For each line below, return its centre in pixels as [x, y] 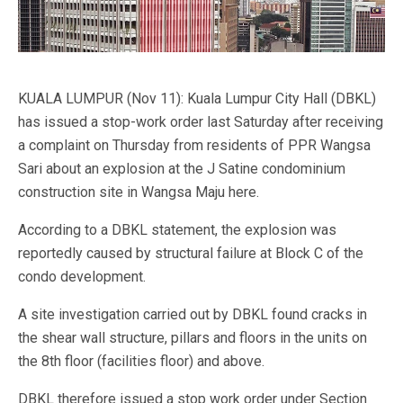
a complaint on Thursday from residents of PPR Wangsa [194, 145]
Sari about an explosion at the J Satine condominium [182, 169]
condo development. [82, 277]
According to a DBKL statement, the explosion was [177, 230]
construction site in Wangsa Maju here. [139, 192]
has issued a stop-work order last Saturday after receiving [201, 122]
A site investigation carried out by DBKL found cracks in [193, 314]
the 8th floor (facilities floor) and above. [141, 361]
